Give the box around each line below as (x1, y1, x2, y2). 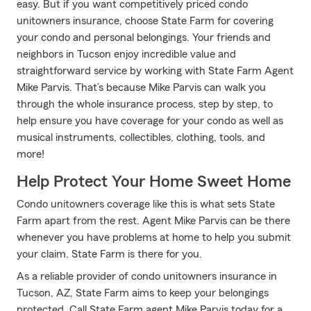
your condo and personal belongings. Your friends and (17, 32, 271, 43)
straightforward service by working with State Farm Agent (17, 65, 294, 76)
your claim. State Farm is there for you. (17, 249, 202, 260)
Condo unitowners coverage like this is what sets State (17, 199, 275, 210)
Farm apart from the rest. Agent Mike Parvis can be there (17, 215, 290, 226)
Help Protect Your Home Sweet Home (17, 174, 291, 190)
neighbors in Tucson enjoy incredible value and (17, 49, 236, 60)
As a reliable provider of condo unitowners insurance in (17, 271, 277, 282)
